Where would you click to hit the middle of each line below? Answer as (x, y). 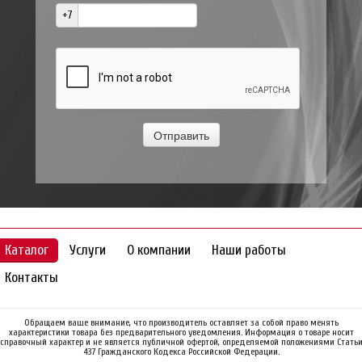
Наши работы (249, 250)
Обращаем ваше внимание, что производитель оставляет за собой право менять (181, 322)
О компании (159, 250)
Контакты (32, 278)
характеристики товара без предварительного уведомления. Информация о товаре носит (181, 332)
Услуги (88, 250)
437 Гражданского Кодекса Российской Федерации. (181, 351)
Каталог (27, 250)
